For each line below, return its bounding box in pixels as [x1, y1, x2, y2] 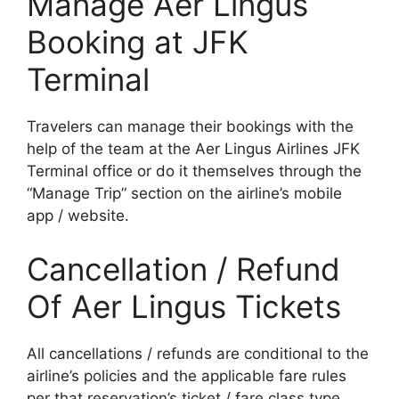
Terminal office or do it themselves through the [27, 162, 362, 181]
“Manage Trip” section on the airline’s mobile [27, 184, 342, 203]
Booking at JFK [27, 23, 248, 61]
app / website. [27, 207, 129, 225]
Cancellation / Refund [27, 249, 340, 288]
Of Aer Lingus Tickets [27, 287, 341, 325]
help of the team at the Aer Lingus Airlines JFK [27, 140, 360, 159]
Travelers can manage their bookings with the [27, 118, 354, 136]
